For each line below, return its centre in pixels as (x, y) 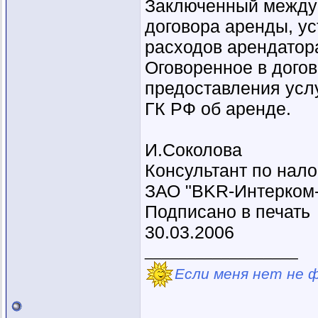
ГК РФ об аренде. (218, 109)
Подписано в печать (227, 212)
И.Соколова (193, 150)
